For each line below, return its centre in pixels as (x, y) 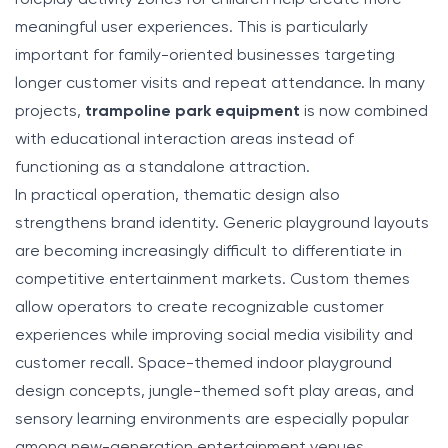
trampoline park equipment (192, 111)
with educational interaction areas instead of (184, 139)
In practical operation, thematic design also (177, 195)
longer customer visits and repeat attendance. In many (220, 83)
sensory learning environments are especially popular (212, 419)
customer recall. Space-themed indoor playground (203, 363)
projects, (50, 111)
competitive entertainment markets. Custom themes (212, 279)
